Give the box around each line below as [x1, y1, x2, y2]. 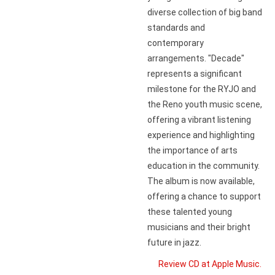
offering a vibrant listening [147, 114, 251, 125]
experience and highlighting [147, 130, 255, 140]
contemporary [147, 37, 204, 48]
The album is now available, [147, 176, 255, 186]
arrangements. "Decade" [147, 53, 244, 63]
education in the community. [147, 160, 260, 171]
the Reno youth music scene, [147, 99, 262, 109]
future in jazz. [147, 237, 201, 247]
